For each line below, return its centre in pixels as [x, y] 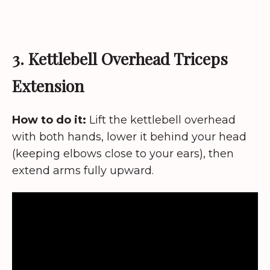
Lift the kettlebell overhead [161, 120]
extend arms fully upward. [83, 170]
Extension [48, 85]
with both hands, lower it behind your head [129, 137]
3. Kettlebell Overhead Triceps [120, 58]
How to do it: [49, 120]
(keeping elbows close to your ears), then [123, 153]
